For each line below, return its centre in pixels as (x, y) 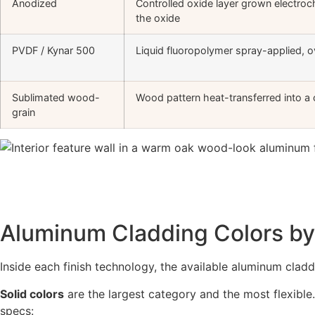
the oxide (158, 18)
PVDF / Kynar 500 (53, 51)
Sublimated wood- (56, 98)
